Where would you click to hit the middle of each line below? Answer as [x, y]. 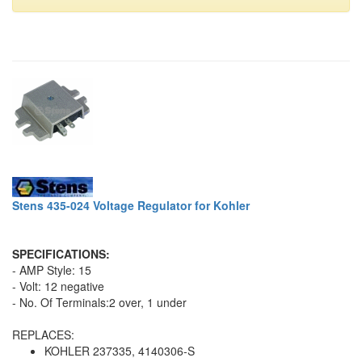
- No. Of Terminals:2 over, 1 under [99, 303]
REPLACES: [43, 335]
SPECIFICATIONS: [61, 254]
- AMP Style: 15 [52, 270]
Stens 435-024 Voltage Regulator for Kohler [131, 206]
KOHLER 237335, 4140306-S [120, 351]
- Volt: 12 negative [58, 286]
